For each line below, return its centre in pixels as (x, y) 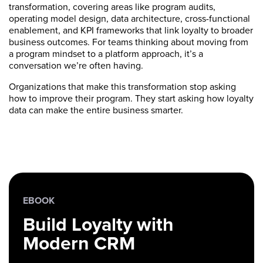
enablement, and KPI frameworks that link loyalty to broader (131, 30)
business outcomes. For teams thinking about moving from (129, 42)
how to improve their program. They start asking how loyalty (131, 98)
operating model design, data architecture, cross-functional (129, 18)
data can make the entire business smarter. (96, 110)
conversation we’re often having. (77, 65)
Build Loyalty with (98, 224)
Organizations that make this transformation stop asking (122, 87)
